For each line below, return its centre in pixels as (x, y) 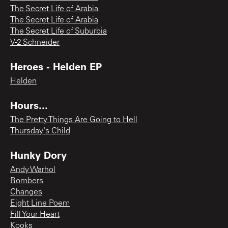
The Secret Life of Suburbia (59, 31)
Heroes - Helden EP (56, 66)
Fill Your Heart (35, 215)
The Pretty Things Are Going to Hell (74, 120)
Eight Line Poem (40, 203)
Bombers (27, 181)
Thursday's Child (40, 131)
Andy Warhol (33, 170)
